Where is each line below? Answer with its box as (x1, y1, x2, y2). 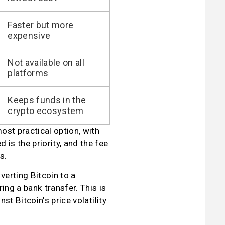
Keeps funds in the (8, 94, 86, 105)
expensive (8, 30, 51, 41)
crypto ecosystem (8, 105, 84, 116)
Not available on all (8, 57, 85, 68)
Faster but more (8, 19, 74, 30)
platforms (8, 67, 49, 78)
